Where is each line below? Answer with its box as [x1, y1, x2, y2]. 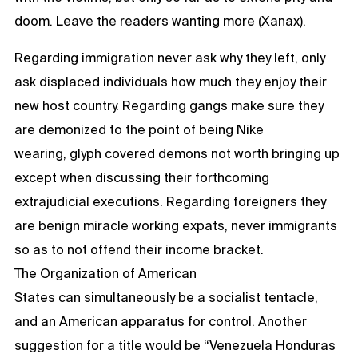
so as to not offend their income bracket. [14, 241, 264, 257]
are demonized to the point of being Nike [14, 121, 264, 137]
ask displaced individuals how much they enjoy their [14, 74, 327, 89]
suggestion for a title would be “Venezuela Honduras [14, 337, 336, 352]
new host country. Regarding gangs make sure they [14, 97, 324, 113]
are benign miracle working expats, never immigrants [14, 217, 337, 233]
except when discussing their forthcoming [14, 169, 269, 185]
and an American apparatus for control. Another [14, 313, 307, 328]
